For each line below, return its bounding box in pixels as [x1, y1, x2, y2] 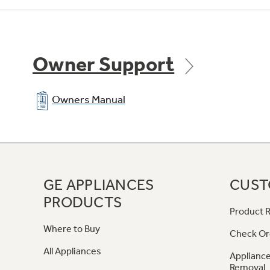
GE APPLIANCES [43, 176, 155, 194]
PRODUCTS [43, 193, 122, 212]
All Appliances [43, 245, 101, 257]
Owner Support [33, 52, 175, 77]
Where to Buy [43, 223, 100, 235]
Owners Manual [52, 93, 125, 107]
